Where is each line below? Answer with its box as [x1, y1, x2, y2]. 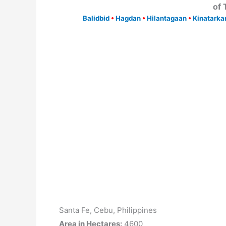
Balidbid [82, 14, 109, 22]
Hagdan [115, 14, 141, 22]
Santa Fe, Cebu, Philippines [59, 205, 157, 215]
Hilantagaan [146, 14, 187, 22]
